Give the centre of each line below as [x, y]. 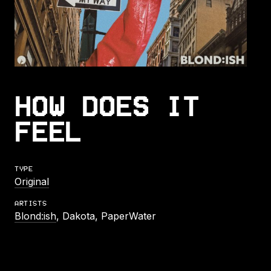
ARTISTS [31, 203]
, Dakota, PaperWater [106, 216]
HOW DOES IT [107, 106]
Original [32, 181]
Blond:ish [35, 216]
